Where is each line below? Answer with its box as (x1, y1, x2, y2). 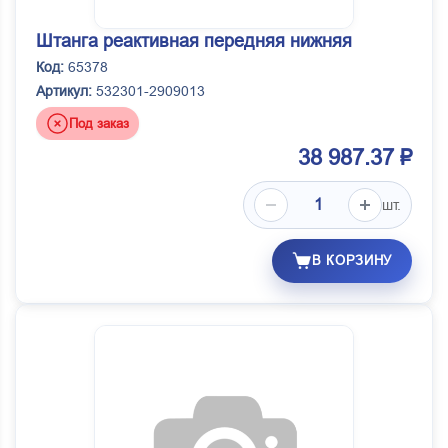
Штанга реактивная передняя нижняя (36, 31, 352, 52)
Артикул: (36, 83, 92, 100)
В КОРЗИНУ (312, 253, 392, 269)
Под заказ (69, 115, 129, 131)
